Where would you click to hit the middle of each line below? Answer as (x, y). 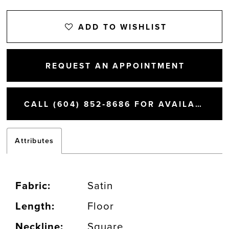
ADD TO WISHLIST (123, 27)
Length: (35, 207)
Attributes (35, 141)
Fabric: (33, 186)
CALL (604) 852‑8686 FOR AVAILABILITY (198, 105)
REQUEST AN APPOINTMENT (115, 66)
